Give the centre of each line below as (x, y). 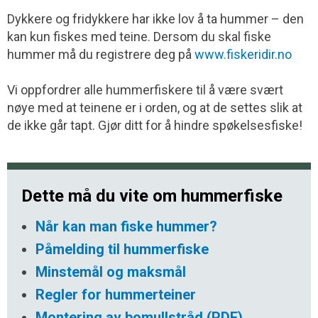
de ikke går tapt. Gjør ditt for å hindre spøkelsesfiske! (155, 125)
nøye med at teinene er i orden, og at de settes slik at (155, 107)
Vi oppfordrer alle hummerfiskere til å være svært (145, 89)
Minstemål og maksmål (111, 272)
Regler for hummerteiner (116, 294)
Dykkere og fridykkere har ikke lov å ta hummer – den (155, 18)
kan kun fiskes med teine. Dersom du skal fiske (139, 36)
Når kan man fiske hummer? (126, 226)
